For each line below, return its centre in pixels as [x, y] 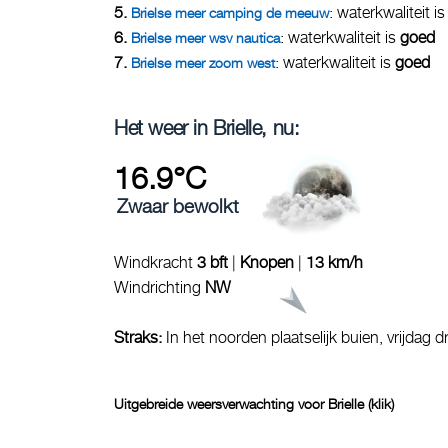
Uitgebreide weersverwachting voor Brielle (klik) [254, 403]
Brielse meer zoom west [203, 62]
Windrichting [159, 287]
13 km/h [334, 262]
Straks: [140, 337]
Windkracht [155, 262]
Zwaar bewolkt [178, 205]
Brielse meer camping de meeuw [230, 12]
